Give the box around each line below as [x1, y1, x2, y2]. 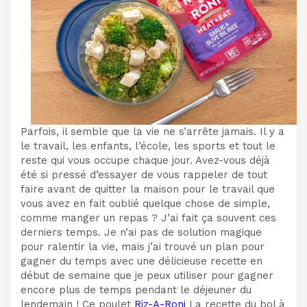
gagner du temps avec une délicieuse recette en [21, 255, 262, 268]
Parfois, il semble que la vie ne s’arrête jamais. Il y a [21, 125, 284, 138]
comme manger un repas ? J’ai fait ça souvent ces [21, 212, 276, 225]
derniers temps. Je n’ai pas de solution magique [21, 226, 262, 239]
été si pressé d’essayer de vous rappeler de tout [21, 169, 267, 182]
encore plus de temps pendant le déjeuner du [21, 284, 251, 297]
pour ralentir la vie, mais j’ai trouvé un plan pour [21, 241, 265, 254]
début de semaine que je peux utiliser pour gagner [21, 269, 273, 282]
